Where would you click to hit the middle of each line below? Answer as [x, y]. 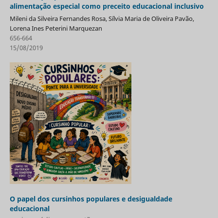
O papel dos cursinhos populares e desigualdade [91, 199]
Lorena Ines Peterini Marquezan [56, 28]
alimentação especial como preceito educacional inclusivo [107, 6]
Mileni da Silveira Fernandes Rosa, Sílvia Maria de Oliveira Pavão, [102, 19]
